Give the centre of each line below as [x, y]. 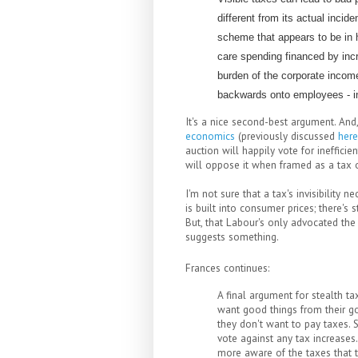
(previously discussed [286, 137]
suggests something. [232, 237]
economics [210, 137]
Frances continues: [227, 268]
